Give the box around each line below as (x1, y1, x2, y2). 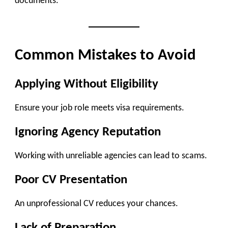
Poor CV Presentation (15, 173, 127, 186)
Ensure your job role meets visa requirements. (15, 103, 184, 113)
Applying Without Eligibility (15, 77, 158, 91)
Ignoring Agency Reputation (15, 125, 161, 138)
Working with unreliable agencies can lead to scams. (15, 151, 207, 161)
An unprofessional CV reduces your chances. (15, 199, 178, 209)
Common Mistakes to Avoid (15, 47, 196, 64)
